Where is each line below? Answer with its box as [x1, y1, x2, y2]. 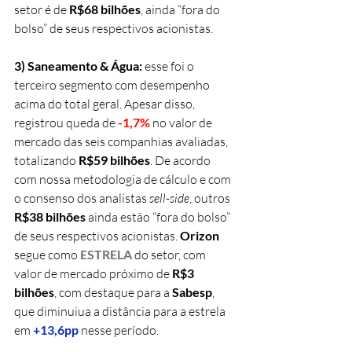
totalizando [14, 152, 79, 168]
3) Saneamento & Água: [14, 57, 145, 73]
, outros [189, 189, 233, 206]
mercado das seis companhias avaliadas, [14, 133, 230, 149]
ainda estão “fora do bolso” [88, 208, 233, 225]
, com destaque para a [54, 284, 172, 300]
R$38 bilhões [14, 208, 88, 224]
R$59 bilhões [79, 152, 150, 167]
